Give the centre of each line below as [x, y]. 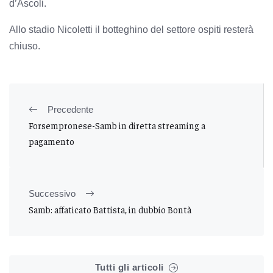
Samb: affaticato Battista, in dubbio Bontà [110, 210]
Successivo [52, 194]
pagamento [51, 141]
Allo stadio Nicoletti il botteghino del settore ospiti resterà [131, 30]
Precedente [70, 110]
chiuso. [25, 46]
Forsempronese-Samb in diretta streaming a [117, 126]
